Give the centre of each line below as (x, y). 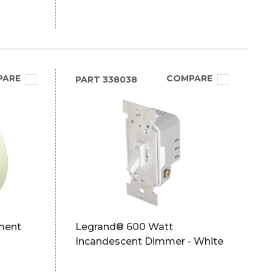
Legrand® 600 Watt (124, 227)
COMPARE (189, 78)
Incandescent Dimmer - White (149, 241)
